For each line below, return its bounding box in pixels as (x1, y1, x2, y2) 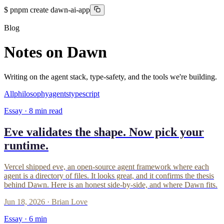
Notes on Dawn (4, 43, 107, 61)
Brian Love (51, 197, 87, 206)
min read (33, 106, 62, 115)
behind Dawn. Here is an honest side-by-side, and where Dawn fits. (4, 180, 217, 189)
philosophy (14, 89, 49, 98)
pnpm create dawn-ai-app (10, 5, 90, 14)
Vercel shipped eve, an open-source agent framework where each (4, 162, 209, 171)
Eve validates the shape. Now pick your (4, 125, 204, 138)
